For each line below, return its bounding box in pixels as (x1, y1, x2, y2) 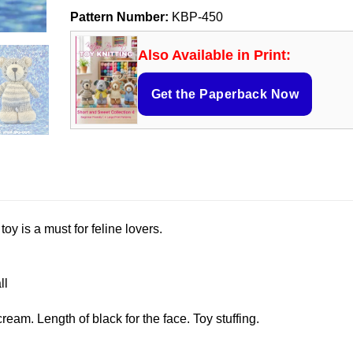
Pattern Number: (69, 10, 169, 24)
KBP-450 (168, 10, 223, 24)
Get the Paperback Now (150, 87, 299, 101)
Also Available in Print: (137, 46, 291, 63)
